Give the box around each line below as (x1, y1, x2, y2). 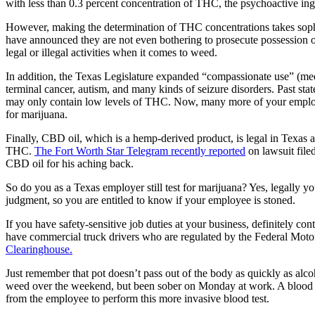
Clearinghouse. (6, 243, 72, 255)
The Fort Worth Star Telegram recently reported (34, 144, 245, 157)
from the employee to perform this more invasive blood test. (6, 292, 269, 304)
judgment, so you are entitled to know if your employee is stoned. (6, 193, 295, 206)
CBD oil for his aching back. (6, 157, 134, 169)
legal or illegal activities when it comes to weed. (6, 46, 217, 58)
